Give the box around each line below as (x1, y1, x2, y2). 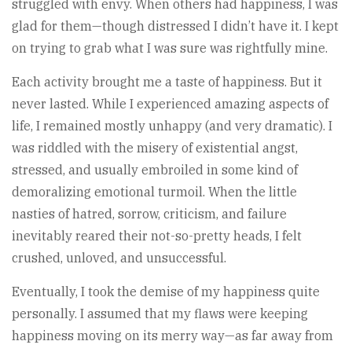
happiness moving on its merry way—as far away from (12, 328, 333, 344)
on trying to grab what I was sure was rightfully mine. (12, 40, 328, 57)
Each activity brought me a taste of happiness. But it (12, 74, 322, 90)
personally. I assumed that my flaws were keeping (12, 306, 308, 322)
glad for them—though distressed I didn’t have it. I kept (12, 18, 339, 35)
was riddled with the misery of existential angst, (12, 140, 298, 156)
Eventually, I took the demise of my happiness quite (12, 284, 320, 300)
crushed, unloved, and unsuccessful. (12, 250, 226, 266)
